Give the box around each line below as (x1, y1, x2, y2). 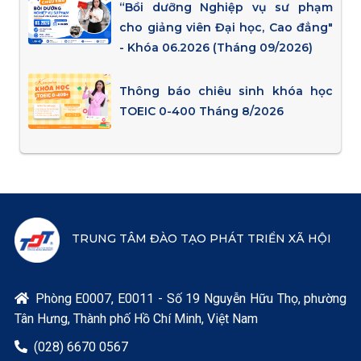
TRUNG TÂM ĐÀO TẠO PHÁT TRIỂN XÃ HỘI (71, 230, 331, 246)
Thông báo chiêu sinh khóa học (119, 84, 334, 99)
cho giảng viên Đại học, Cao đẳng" (119, 19, 334, 35)
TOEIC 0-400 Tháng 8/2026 (119, 104, 284, 119)
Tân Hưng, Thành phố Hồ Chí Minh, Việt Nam (14, 310, 258, 326)
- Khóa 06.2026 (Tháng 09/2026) (119, 39, 313, 55)
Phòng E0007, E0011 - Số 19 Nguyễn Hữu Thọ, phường (35, 290, 347, 306)
